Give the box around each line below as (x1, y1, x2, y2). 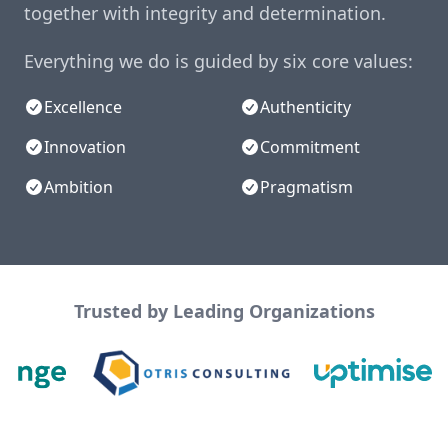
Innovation (44, 136, 126, 159)
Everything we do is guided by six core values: (24, 49, 413, 74)
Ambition (44, 176, 113, 199)
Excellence (44, 96, 122, 119)
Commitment (260, 136, 360, 159)
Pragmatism (260, 176, 353, 199)
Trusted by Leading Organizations (73, 299, 375, 324)
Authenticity (260, 96, 351, 119)
